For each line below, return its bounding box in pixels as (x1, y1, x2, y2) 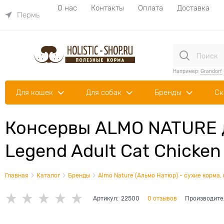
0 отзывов (147, 195, 177, 202)
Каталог (36, 172, 60, 179)
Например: (173, 68, 200, 74)
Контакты (91, 3, 124, 12)
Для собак (86, 88, 121, 96)
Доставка (177, 3, 209, 12)
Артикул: (92, 195, 118, 202)
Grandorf (200, 68, 222, 74)
